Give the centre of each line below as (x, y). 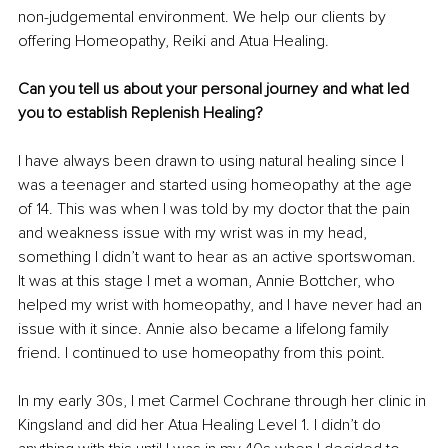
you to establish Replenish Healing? (140, 113)
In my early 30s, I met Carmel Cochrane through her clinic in (224, 401)
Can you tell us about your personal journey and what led (215, 89)
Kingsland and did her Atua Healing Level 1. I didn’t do (201, 425)
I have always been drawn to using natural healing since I (213, 161)
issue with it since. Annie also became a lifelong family (205, 329)
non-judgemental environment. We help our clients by (204, 17)
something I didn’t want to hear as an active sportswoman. (219, 257)
